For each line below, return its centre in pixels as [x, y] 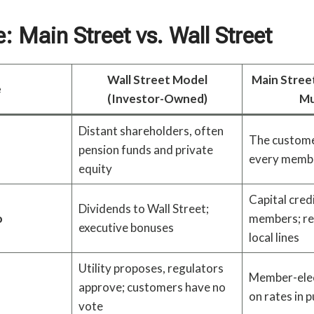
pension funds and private [145, 149]
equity [95, 168]
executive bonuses [126, 227]
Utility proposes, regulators [151, 268]
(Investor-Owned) [157, 98]
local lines [274, 237]
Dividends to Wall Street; [143, 208]
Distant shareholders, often [151, 130]
